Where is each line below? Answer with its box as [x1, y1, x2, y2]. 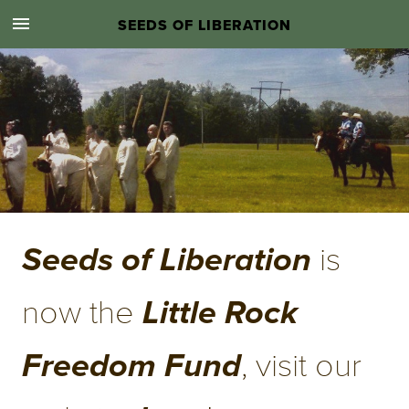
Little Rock [142, 293, 298, 334]
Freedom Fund [22, 346, 241, 387]
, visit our [241, 340, 362, 385]
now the [22, 287, 142, 332]
